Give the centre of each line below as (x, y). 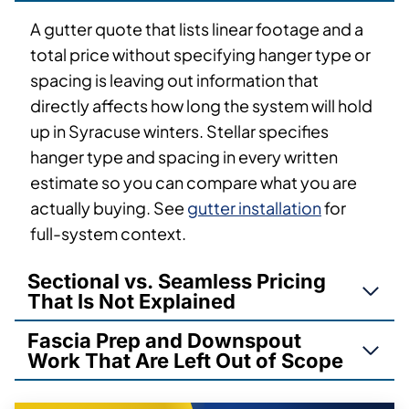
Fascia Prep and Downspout (164, 341)
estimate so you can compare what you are (194, 183)
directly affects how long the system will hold (201, 106)
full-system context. (108, 234)
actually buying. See (109, 208)
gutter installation (254, 208)
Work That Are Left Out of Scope (185, 361)
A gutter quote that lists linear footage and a (197, 29)
